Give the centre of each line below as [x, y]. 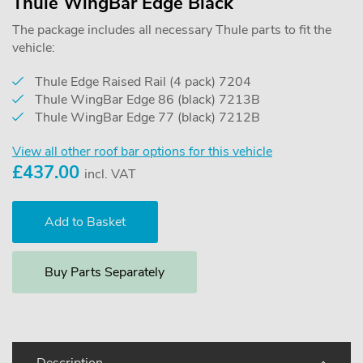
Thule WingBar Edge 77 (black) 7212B [146, 117]
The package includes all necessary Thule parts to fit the [172, 30]
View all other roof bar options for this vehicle [142, 151]
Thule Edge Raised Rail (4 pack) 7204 [141, 81]
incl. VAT [110, 174]
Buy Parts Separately [105, 272]
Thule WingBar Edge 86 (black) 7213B [146, 99]
